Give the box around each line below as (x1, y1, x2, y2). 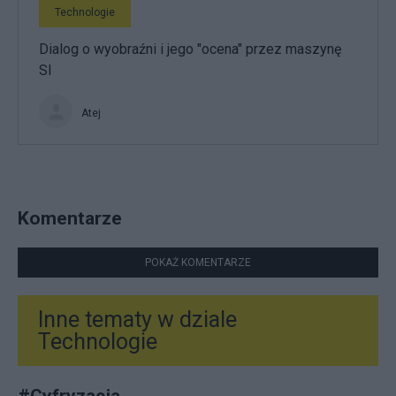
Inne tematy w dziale (38, 307, 237, 333)
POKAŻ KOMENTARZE (145, 256, 251, 270)
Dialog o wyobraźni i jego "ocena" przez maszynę (39, 41, 341, 57)
